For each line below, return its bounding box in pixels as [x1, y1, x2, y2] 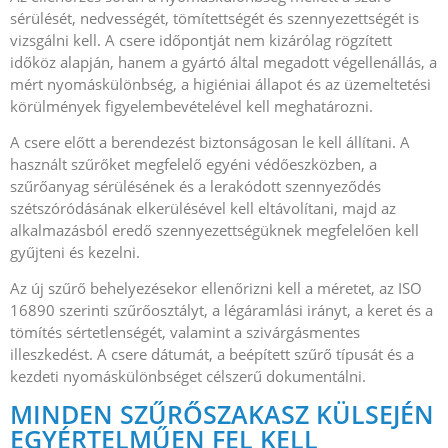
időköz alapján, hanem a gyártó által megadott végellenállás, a [10, 51, 437, 72]
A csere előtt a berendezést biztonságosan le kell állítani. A [10, 132, 410, 153]
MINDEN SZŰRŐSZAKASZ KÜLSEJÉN [10, 396, 434, 431]
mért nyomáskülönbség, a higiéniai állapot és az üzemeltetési [10, 73, 431, 94]
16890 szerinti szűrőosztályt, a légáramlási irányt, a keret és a [10, 300, 433, 321]
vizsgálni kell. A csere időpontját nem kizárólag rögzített [10, 29, 392, 50]
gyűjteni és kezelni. [10, 242, 140, 263]
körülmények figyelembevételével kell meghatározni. [10, 95, 373, 116]
